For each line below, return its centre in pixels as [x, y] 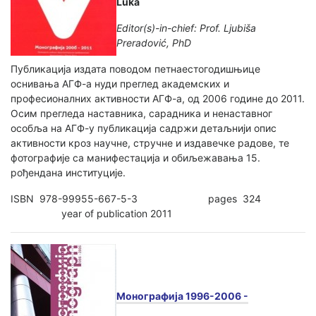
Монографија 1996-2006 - [182, 296]
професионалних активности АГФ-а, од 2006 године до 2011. [158, 98]
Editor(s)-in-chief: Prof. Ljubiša [186, 28]
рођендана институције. [68, 172]
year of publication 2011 [91, 213]
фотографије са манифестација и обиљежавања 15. [135, 157]
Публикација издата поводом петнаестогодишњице [135, 68]
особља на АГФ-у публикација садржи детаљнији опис [144, 128]
